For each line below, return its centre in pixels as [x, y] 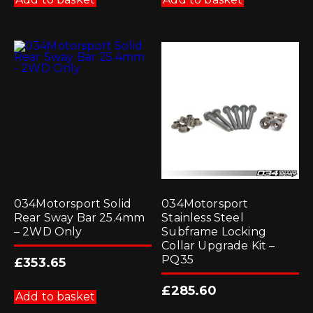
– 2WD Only [48, 232]
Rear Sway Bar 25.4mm [80, 218]
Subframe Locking [214, 232]
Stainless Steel [203, 218]
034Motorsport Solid [73, 204]
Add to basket [56, 297]
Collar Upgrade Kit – [218, 246]
